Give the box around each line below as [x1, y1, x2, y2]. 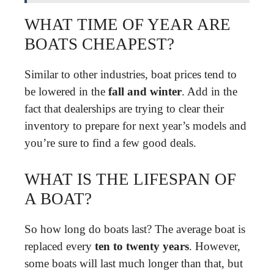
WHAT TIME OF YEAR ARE [24, 15, 231, 34]
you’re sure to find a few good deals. [24, 136, 196, 149]
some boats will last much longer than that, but [24, 256, 243, 270]
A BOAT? [24, 189, 92, 208]
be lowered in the [24, 85, 108, 98]
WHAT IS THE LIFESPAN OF [24, 169, 236, 188]
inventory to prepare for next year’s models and [24, 119, 246, 132]
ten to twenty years [95, 239, 189, 253]
